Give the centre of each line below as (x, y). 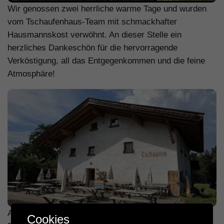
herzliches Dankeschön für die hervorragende (92, 48)
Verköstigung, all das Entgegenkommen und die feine (106, 61)
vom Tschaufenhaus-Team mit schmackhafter (92, 22)
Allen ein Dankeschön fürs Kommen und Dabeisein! (103, 213)
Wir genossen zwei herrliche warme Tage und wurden (107, 9)
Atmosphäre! (31, 74)
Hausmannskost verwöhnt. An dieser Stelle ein (94, 35)
